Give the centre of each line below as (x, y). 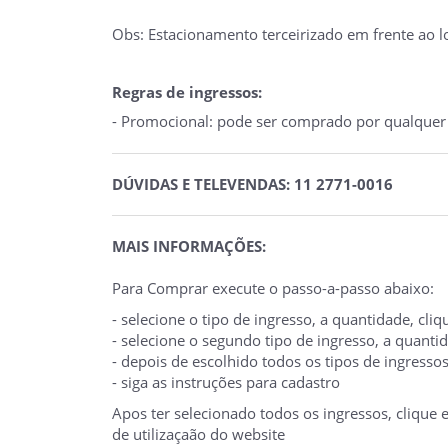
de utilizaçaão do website (198, 433)
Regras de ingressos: (187, 91)
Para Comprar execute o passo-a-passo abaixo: (273, 287)
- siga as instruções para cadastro (226, 381)
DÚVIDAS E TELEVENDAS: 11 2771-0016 (252, 183)
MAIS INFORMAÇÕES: (189, 245)
